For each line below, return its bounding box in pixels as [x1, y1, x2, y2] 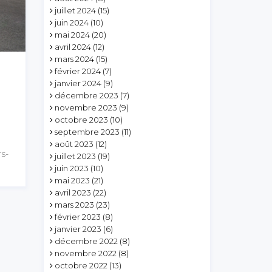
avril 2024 [55, 42, 92, 52]
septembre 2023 [55, 127, 120, 137]
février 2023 [55, 212, 101, 222]
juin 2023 [55, 163, 89, 173]
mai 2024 [55, 30, 90, 39]
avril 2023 [55, 188, 92, 197]
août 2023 [55, 139, 94, 149]
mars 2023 [55, 200, 95, 209]
